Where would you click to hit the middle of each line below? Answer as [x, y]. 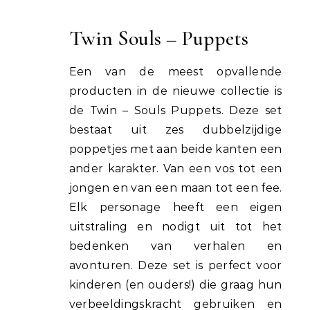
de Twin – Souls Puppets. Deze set [175, 110]
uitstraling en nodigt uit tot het [175, 226]
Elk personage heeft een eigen [175, 207]
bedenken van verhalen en [175, 246]
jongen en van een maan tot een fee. [175, 188]
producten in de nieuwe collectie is [175, 91]
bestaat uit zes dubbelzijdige [175, 129]
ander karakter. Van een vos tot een [175, 168]
